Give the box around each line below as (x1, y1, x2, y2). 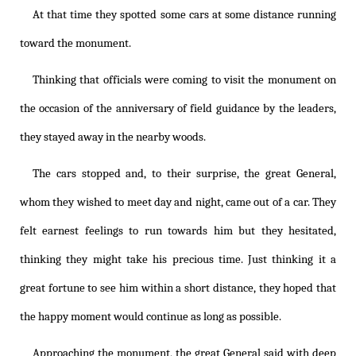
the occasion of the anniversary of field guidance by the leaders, (20, 102, 336, 116)
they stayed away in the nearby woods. (20, 130, 206, 145)
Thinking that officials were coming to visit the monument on (33, 73, 336, 87)
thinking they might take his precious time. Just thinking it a (20, 253, 336, 267)
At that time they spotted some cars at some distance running (33, 8, 336, 22)
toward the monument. (20, 37, 131, 51)
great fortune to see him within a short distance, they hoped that (20, 281, 336, 296)
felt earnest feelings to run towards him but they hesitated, (20, 224, 336, 238)
